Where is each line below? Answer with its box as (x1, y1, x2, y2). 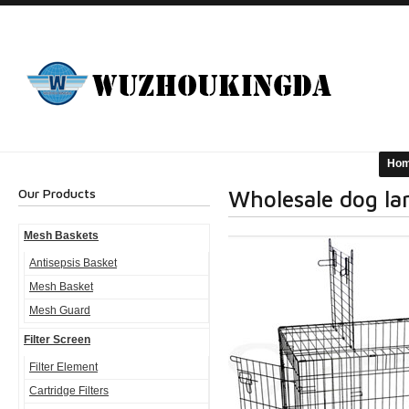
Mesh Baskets (24, 229, 99, 242)
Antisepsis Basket (29, 257, 117, 269)
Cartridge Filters (29, 384, 109, 397)
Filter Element (29, 361, 98, 373)
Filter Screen (24, 333, 90, 346)
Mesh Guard (29, 304, 90, 317)
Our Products (18, 185, 96, 201)
